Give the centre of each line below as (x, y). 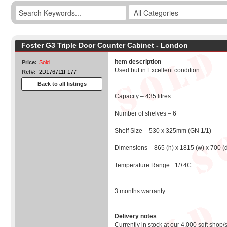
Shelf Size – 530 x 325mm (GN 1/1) (163, 131)
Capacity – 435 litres (143, 96)
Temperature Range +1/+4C (153, 165)
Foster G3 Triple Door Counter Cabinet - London (105, 45)
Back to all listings (62, 84)
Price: (29, 62)
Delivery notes (136, 216)
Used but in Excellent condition (157, 70)
